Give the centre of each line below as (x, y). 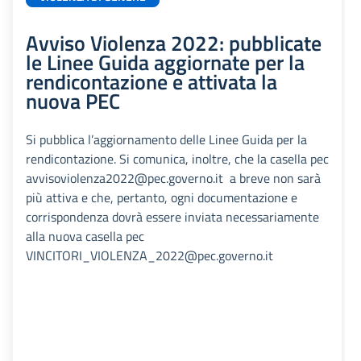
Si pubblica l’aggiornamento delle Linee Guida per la (166, 139)
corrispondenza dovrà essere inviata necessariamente (172, 217)
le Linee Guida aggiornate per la (165, 62)
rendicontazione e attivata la (151, 81)
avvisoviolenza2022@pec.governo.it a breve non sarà (173, 178)
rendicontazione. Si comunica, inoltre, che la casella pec (177, 159)
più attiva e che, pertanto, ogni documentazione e (162, 197)
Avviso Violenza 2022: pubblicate (174, 43)
